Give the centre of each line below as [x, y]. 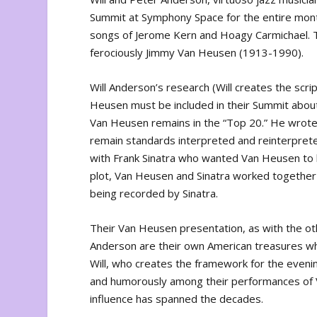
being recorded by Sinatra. [154, 194]
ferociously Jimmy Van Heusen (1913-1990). [197, 53]
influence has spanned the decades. [177, 299]
